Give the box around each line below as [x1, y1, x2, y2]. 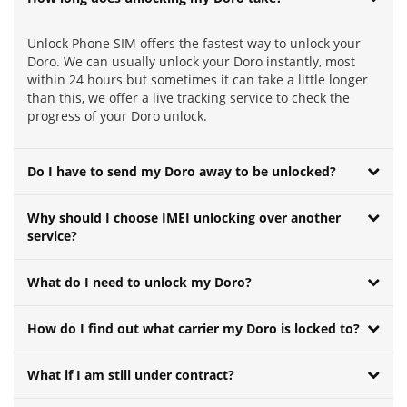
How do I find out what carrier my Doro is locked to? [27, 320, 360, 338]
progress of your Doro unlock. [27, 107, 207, 125]
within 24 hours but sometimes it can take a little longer [27, 71, 368, 89]
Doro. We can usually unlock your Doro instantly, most [27, 53, 355, 71]
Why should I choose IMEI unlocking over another [27, 209, 341, 227]
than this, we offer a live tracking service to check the [27, 89, 350, 107]
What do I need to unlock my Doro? [27, 273, 252, 292]
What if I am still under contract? [27, 366, 234, 384]
